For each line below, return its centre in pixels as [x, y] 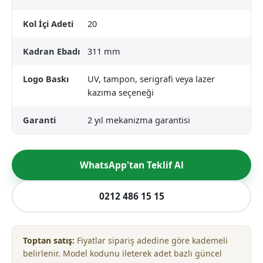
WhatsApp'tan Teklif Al [131, 165]
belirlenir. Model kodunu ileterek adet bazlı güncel [122, 253]
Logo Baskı [46, 78]
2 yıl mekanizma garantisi [139, 119]
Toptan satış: [49, 240]
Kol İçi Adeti [48, 23]
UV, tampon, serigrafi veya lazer [151, 78]
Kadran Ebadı [51, 51]
